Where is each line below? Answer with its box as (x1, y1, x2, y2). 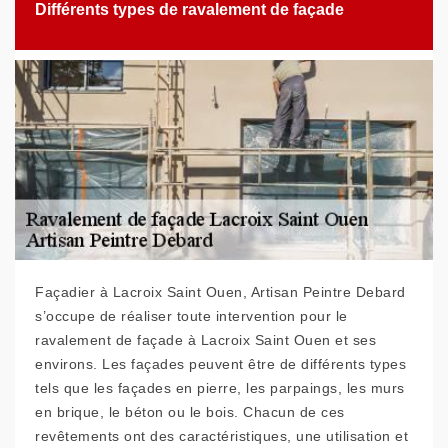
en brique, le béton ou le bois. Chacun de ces (35, 404, 345, 420)
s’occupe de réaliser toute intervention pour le (35, 308, 348, 324)
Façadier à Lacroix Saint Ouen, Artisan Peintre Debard (35, 284, 406, 300)
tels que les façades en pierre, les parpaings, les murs (35, 380, 405, 396)
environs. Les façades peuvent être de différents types (35, 356, 406, 372)
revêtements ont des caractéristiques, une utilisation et (35, 428, 408, 444)
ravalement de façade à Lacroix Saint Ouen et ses (35, 332, 376, 348)
